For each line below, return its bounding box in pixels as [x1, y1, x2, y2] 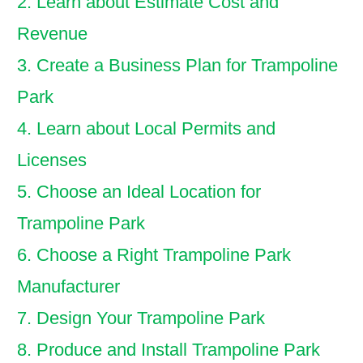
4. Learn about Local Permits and [17, 118, 275, 139]
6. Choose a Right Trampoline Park [17, 245, 291, 265]
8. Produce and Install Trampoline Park [17, 340, 320, 360]
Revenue [17, 23, 88, 44]
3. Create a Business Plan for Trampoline [17, 55, 338, 75]
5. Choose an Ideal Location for [17, 181, 261, 202]
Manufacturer [17, 276, 120, 297]
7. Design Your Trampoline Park [17, 308, 265, 328]
